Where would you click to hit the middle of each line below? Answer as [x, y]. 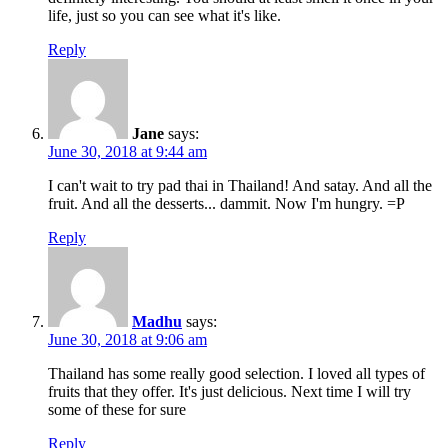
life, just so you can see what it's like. [164, 15]
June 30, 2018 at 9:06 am [127, 339]
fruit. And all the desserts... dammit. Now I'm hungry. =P [226, 203]
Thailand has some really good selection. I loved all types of [236, 373]
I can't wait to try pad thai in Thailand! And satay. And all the [240, 185]
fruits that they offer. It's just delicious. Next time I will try [229, 391]
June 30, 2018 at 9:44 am [127, 151]
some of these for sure [117, 409]
